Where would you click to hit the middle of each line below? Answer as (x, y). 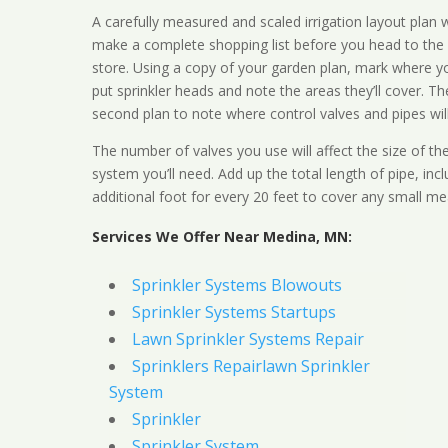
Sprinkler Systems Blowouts (236, 285)
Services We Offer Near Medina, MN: (221, 237)
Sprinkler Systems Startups (233, 312)
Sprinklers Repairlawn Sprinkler (250, 366)
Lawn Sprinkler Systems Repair (247, 339)
